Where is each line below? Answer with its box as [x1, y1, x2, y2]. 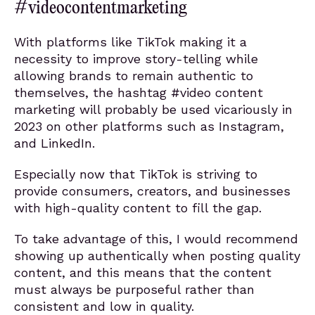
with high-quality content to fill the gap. [14, 200, 262, 215]
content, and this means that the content [14, 265, 271, 280]
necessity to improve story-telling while [14, 51, 258, 66]
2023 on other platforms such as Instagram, [14, 119, 284, 134]
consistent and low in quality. [14, 299, 194, 314]
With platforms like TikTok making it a [14, 34, 247, 49]
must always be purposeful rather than [14, 282, 255, 297]
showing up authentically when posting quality [14, 248, 300, 263]
